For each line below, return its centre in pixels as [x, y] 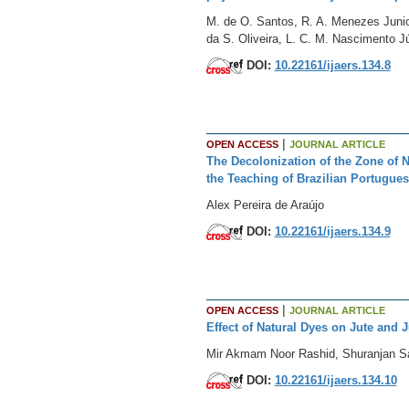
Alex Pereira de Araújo [265, 204]
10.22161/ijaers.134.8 [332, 65]
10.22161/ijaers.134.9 [332, 231]
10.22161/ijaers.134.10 [336, 380]
